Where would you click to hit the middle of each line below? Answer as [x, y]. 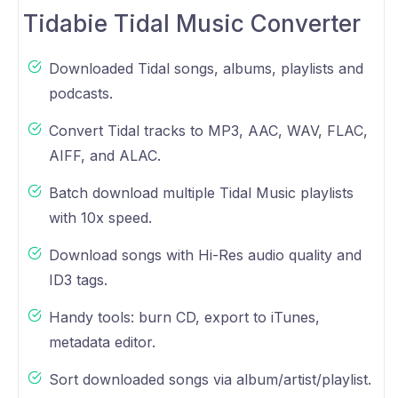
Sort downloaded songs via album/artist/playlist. [210, 380]
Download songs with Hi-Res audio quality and [205, 255]
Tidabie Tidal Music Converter [192, 24]
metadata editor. [102, 342]
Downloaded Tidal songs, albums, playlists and [206, 69]
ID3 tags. [78, 280]
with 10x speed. [100, 218]
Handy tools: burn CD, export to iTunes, [184, 318]
